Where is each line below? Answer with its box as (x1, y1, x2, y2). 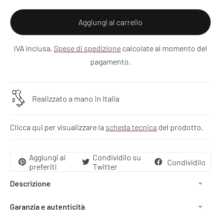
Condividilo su (92, 152, 141, 162)
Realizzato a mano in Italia (32, 94, 119, 104)
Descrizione (10, 179, 51, 188)
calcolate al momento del (121, 43, 207, 53)
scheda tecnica (106, 122, 157, 132)
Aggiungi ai (29, 152, 66, 162)
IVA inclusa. (14, 43, 54, 53)
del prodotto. (157, 122, 203, 132)
